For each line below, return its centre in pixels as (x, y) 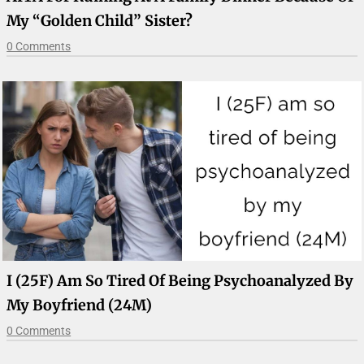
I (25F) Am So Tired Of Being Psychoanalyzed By (180, 281)
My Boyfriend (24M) (80, 305)
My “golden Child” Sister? (100, 21)
